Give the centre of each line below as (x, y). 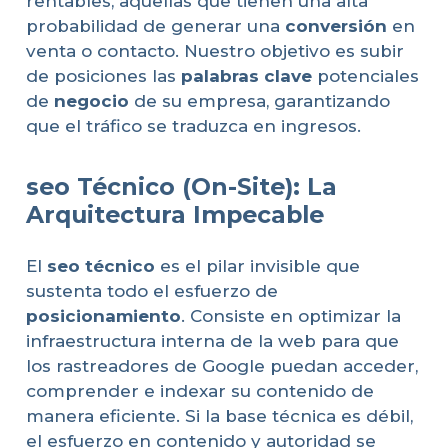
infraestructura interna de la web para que (212, 341)
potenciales (365, 75)
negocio (91, 100)
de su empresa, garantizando (259, 100)
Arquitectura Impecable (174, 214)
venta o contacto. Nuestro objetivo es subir (214, 50)
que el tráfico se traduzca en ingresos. (193, 125)
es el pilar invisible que (257, 266)
